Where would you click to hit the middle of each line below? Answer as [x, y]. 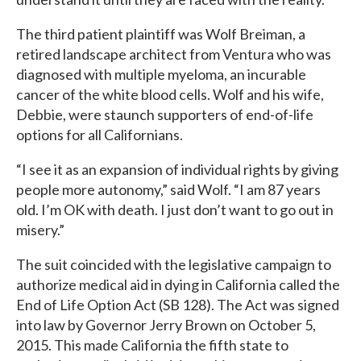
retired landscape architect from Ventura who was [174, 54]
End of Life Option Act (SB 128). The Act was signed [178, 305]
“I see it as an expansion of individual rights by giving [177, 169]
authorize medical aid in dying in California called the [178, 284]
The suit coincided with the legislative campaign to [174, 264]
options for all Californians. [100, 135]
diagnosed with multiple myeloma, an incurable [161, 74]
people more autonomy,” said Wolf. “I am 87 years [168, 189]
